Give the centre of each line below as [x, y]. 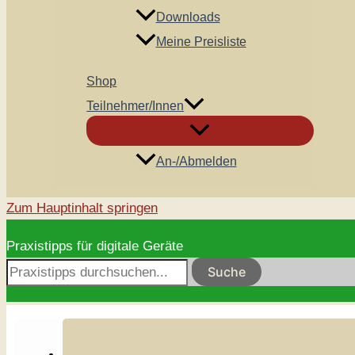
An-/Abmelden [196, 162]
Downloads [188, 17]
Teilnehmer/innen [136, 106]
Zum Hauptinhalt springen [82, 208]
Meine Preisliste [201, 41]
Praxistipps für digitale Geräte [95, 246]
